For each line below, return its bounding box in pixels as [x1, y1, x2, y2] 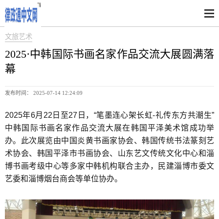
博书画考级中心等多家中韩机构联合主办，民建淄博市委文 [5, 162, 214, 171]
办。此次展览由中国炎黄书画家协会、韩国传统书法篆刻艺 [5, 136, 214, 145]
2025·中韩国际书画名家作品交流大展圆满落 [5, 48, 214, 60]
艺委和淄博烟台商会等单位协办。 [5, 175, 122, 183]
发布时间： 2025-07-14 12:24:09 [5, 90, 83, 96]
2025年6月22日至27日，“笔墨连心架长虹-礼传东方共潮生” [5, 111, 214, 120]
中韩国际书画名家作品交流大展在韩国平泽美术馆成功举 [5, 124, 214, 132]
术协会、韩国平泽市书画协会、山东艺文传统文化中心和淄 [5, 149, 214, 158]
